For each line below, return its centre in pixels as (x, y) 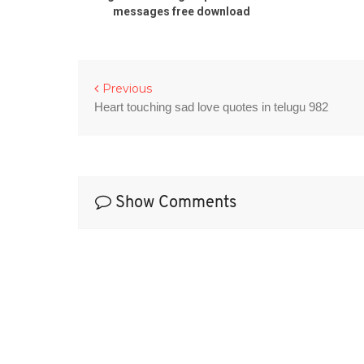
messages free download (181, 11)
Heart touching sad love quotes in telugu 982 (212, 106)
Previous (128, 88)
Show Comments (174, 203)
